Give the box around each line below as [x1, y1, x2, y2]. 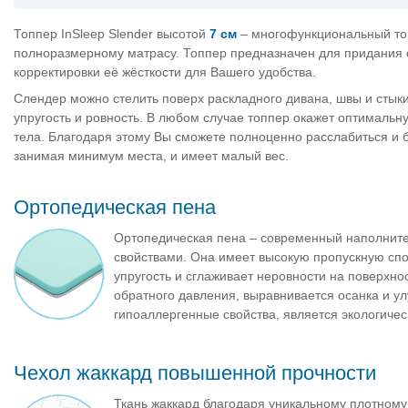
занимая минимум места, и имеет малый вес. [14, 148, 289, 164]
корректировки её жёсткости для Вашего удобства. [14, 64, 316, 79]
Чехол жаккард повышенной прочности [14, 361, 376, 384]
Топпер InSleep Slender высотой [14, 25, 209, 41]
